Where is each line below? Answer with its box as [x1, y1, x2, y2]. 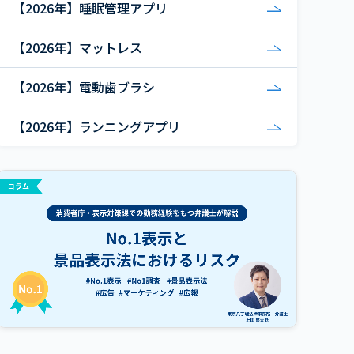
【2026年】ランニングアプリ [13, 117, 180, 136]
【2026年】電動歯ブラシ [13, 77, 155, 96]
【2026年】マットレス [13, 38, 142, 57]
